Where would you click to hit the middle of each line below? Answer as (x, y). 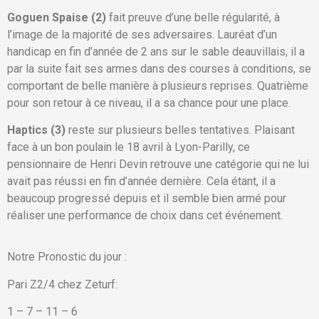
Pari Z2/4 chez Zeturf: (62, 284)
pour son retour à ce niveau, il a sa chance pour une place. (149, 103)
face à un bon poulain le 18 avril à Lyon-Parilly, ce (129, 147)
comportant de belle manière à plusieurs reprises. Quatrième (158, 85)
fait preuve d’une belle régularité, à (194, 17)
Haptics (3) (38, 130)
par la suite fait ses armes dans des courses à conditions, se (159, 68)
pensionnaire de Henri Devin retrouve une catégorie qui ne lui (158, 164)
